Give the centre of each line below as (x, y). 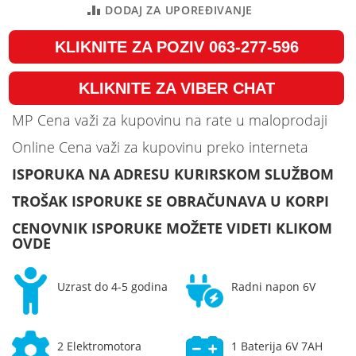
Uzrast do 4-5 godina (113, 286)
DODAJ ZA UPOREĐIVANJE (179, 10)
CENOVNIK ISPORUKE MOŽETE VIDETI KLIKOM (172, 228)
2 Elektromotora (100, 346)
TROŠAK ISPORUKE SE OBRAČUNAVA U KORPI (170, 201)
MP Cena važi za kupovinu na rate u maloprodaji (170, 120)
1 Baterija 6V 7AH (277, 346)
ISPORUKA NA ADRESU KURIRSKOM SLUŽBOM (173, 174)
